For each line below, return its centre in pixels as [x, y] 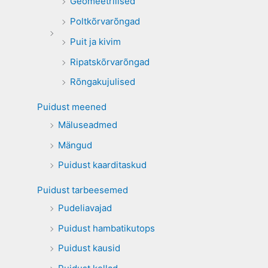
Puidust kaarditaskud [102, 165]
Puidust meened [71, 106]
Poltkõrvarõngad [105, 22]
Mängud [75, 145]
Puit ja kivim [95, 41]
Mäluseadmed [87, 124]
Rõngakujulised [102, 82]
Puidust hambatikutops [106, 228]
